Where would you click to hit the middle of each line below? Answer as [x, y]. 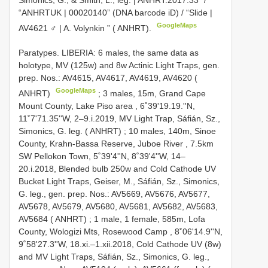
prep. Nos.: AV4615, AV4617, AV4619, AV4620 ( [108, 77]
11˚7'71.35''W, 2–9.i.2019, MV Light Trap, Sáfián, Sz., [119, 118]
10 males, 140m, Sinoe [172, 131]
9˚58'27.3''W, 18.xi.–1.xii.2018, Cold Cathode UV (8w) [120, 244]
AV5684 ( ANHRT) [53, 219]
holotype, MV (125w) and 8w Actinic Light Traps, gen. [119, 65]
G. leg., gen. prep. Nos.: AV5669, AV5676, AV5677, [114, 194]
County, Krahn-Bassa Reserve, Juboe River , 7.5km [116, 143]
